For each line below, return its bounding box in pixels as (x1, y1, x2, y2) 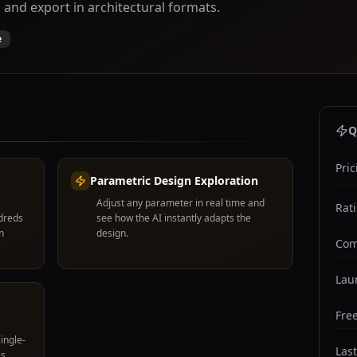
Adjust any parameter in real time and (96, 196, 265, 210)
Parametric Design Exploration (90, 173, 258, 188)
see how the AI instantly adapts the (96, 211, 251, 225)
